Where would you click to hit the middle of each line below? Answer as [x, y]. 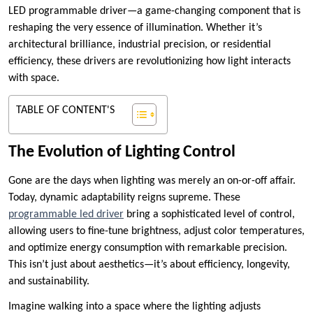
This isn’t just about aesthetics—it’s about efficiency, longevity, [149, 265]
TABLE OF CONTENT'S [65, 111]
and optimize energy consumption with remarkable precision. [148, 248]
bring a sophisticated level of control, [209, 215]
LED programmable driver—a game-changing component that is [154, 12]
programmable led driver [66, 215]
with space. [34, 79]
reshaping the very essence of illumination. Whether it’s [135, 28]
